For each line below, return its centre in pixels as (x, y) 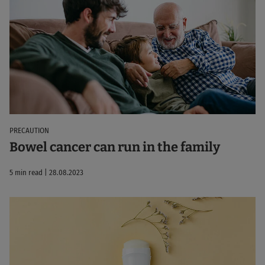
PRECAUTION (29, 130)
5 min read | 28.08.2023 (46, 172)
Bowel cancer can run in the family (115, 147)
